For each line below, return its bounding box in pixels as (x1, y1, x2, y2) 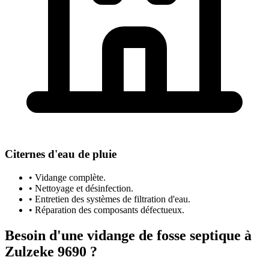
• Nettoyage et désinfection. (29, 183, 133, 194)
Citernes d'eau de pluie (5, 148, 116, 161)
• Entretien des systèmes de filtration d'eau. (29, 194, 190, 205)
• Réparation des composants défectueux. (29, 205, 184, 216)
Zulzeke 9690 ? (5, 244, 97, 260)
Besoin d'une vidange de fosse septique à (5, 228, 252, 244)
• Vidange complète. (29, 172, 106, 183)
